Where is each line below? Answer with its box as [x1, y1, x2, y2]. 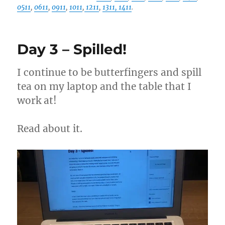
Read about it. [17, 123, 83, 135]
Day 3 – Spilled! [17, 41, 127, 58]
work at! [17, 94, 57, 106]
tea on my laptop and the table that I [17, 80, 192, 92]
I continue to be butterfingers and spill [17, 66, 202, 78]
